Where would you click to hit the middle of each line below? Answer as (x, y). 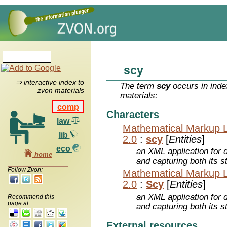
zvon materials (61, 90)
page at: (19, 203)
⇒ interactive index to (50, 82)
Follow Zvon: (25, 169)
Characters (133, 115)
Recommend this (31, 196)
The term (139, 86)
